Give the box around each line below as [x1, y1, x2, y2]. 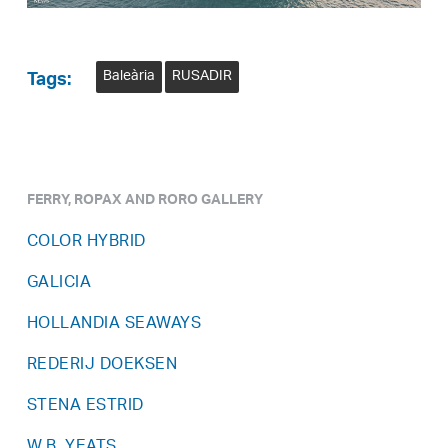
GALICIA [26, 266, 92, 300]
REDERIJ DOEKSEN [26, 348, 178, 382]
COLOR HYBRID [26, 225, 146, 259]
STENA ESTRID [26, 389, 144, 423]
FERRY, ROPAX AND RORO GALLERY [26, 187, 263, 216]
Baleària [102, 60, 155, 92]
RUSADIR [171, 60, 232, 92]
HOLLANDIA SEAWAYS [26, 307, 202, 341]
